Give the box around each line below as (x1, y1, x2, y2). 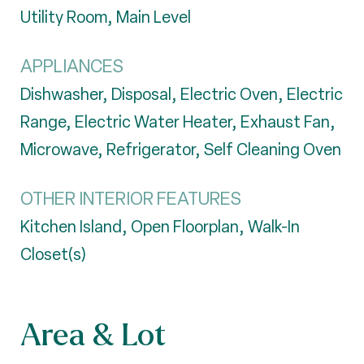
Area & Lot (20, 314, 166, 353)
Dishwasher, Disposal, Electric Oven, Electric (20, 84, 343, 105)
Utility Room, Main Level (20, 6, 191, 28)
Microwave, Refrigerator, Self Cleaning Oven (20, 139, 341, 160)
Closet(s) (20, 244, 86, 265)
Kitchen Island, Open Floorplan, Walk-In (20, 216, 300, 237)
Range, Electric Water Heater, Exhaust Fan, (20, 111, 336, 132)
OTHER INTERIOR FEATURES (20, 187, 241, 210)
